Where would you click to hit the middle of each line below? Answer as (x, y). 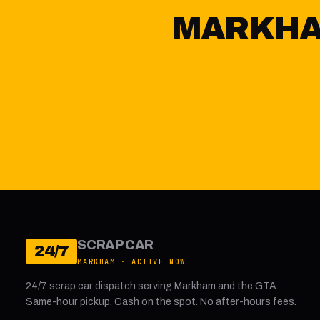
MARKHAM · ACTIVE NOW (131, 261)
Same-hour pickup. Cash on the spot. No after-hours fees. (161, 302)
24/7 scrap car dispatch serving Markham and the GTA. (152, 286)
